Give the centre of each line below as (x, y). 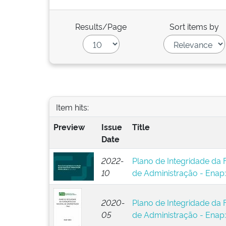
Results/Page (101, 26)
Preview (69, 127)
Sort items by (194, 26)
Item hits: (72, 107)
